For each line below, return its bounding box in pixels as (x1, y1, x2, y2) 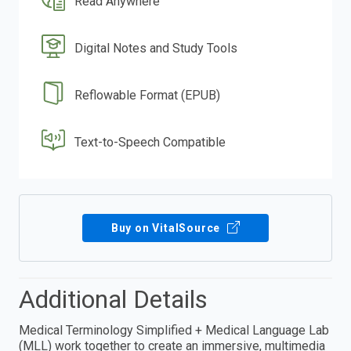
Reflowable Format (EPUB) (74, 87, 221, 103)
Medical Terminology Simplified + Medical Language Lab (19, 322, 329, 338)
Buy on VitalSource (110, 221, 224, 234)
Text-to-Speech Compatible (74, 134, 226, 150)
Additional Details (19, 284, 208, 314)
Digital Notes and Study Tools (74, 40, 238, 56)
